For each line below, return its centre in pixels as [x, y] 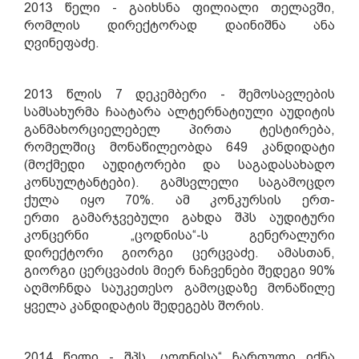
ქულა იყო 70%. [100, 200]
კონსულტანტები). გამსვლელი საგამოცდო [179, 182]
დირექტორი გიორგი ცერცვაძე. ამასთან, [179, 253]
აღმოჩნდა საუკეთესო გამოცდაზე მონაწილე [179, 288]
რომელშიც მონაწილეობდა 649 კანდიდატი [179, 147]
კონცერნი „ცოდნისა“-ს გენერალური [179, 235]
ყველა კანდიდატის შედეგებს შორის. [144, 306]
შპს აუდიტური [285, 218]
